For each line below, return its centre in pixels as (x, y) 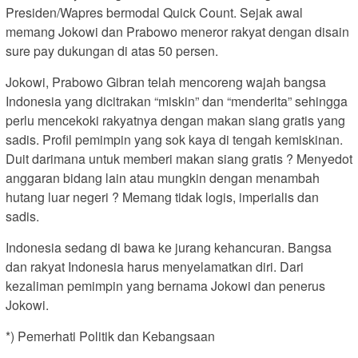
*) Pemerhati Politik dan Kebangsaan (110, 336)
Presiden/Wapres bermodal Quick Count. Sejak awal (154, 13)
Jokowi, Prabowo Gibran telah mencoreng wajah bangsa (166, 82)
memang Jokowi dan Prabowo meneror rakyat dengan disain (177, 32)
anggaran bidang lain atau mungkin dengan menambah (163, 178)
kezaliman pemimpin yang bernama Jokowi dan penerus (165, 286)
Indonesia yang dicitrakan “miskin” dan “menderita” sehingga (177, 101)
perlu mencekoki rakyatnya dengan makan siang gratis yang (175, 121)
